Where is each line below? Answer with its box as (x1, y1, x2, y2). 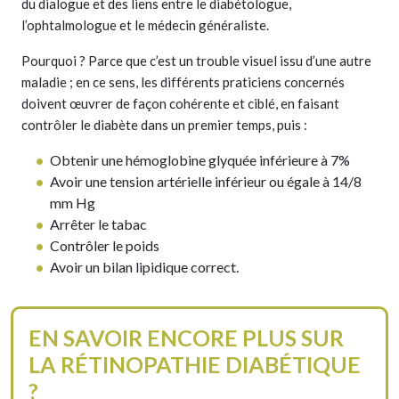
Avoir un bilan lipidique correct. (50, 258, 239, 276)
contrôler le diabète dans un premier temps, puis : (21, 117, 307, 134)
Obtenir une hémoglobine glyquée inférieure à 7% (50, 151, 353, 169)
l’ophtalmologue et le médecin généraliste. (21, 17, 269, 34)
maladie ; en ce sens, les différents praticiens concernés (21, 74, 345, 91)
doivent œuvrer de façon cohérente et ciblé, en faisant (21, 95, 339, 112)
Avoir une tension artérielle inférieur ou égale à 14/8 (50, 173, 362, 191)
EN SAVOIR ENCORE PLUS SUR (28, 324, 344, 352)
